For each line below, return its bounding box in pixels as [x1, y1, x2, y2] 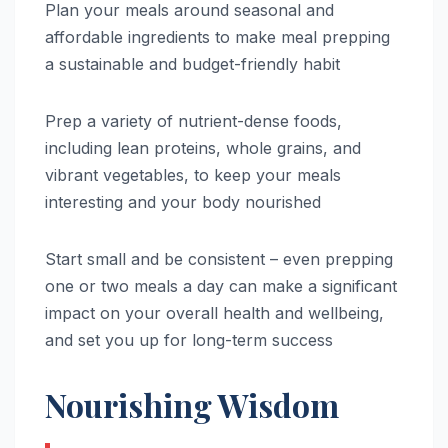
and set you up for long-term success [45, 330, 333, 351]
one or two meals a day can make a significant [45, 276, 397, 297]
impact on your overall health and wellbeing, [45, 303, 384, 324]
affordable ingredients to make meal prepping [45, 27, 390, 48]
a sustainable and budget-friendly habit [45, 54, 340, 75]
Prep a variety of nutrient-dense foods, [45, 111, 342, 132]
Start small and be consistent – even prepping [45, 249, 393, 270]
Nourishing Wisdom [45, 383, 339, 427]
